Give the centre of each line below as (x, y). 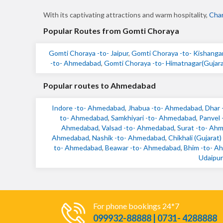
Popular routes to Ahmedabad (100, 85)
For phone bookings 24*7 (136, 206)
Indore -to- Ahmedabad (88, 108)
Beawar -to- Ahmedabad (143, 148)
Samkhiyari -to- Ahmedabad (153, 118)
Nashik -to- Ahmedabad (129, 138)
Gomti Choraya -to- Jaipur (89, 53)
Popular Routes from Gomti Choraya (111, 31)
